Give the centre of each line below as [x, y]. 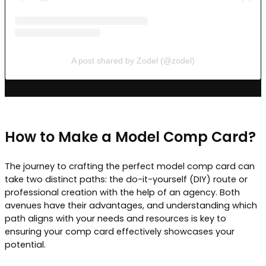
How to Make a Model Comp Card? [130, 137]
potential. [25, 245]
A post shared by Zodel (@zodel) [133, 60]
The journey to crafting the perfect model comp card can [130, 167]
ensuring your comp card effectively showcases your [120, 232]
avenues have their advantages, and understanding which [131, 206]
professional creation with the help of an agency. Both [122, 193]
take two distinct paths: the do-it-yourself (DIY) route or [126, 180]
